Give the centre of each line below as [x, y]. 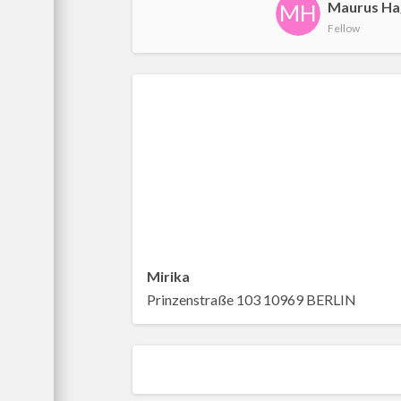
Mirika [168, 276]
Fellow [344, 28]
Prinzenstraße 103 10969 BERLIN [252, 299]
